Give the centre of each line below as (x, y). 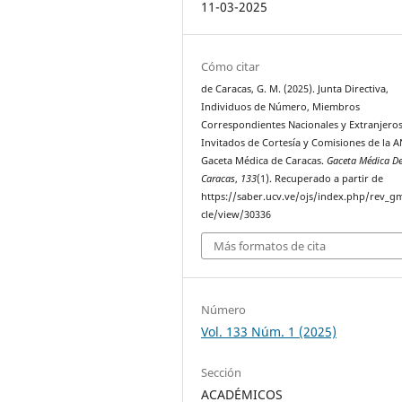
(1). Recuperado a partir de (320, 178)
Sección (222, 373)
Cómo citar (231, 66)
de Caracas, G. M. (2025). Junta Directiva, (295, 88)
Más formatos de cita (270, 246)
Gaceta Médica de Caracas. (264, 160)
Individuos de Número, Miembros (281, 106)
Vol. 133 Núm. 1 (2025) (269, 332)
